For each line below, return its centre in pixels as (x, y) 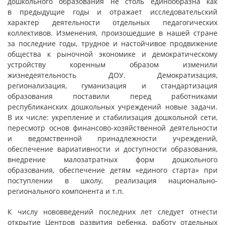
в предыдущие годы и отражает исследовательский (113, 12)
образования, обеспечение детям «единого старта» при (113, 170)
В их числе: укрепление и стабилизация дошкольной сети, (113, 117)
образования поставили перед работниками (113, 96)
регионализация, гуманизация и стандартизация (113, 86)
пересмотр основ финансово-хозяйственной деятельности (113, 128)
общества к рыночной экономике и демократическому (113, 54)
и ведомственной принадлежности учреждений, (113, 138)
